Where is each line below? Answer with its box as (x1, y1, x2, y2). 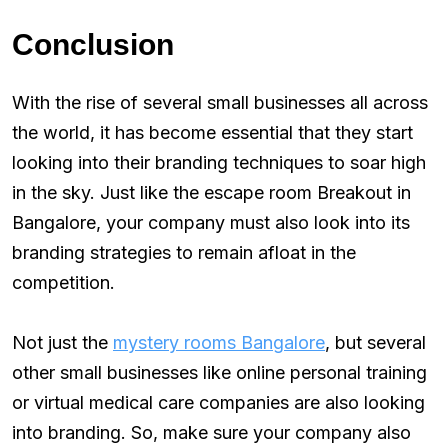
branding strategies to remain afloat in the (12, 242, 356, 264)
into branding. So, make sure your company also (12, 422, 411, 444)
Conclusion (12, 28, 174, 62)
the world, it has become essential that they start (12, 122, 413, 144)
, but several (325, 332, 426, 354)
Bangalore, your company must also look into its (12, 212, 410, 234)
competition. (12, 272, 115, 294)
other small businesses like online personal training (12, 362, 427, 384)
